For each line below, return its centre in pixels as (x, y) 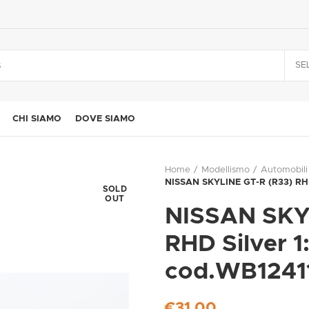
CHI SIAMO (37, 119)
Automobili (284, 170)
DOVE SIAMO (105, 119)
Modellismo (226, 170)
